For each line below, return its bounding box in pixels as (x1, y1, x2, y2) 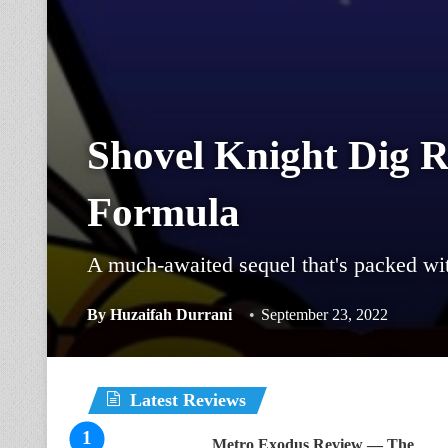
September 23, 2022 (261, 306, 388, 323)
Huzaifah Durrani (110, 306, 232, 323)
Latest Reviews (130, 390, 246, 410)
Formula (87, 189, 240, 235)
